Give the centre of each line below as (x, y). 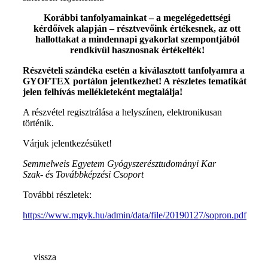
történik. (38, 123)
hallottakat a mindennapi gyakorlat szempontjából (137, 39)
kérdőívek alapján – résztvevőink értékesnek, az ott (137, 28)
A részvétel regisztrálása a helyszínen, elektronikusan (122, 112)
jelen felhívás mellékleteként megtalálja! (103, 92)
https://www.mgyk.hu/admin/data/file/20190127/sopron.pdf (135, 215)
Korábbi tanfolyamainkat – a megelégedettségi (137, 18)
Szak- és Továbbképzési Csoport (83, 174)
